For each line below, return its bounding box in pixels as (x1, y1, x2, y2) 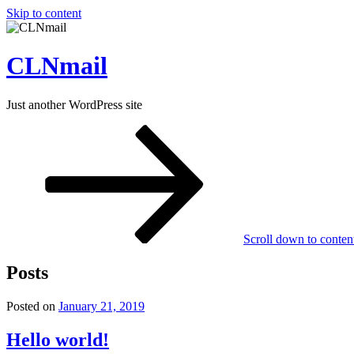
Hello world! (6, 329, 109, 350)
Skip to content (6, 6, 81, 20)
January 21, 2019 (58, 299, 145, 313)
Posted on (6, 299, 55, 313)
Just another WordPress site (6, 97, 142, 111)
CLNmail (6, 51, 107, 81)
